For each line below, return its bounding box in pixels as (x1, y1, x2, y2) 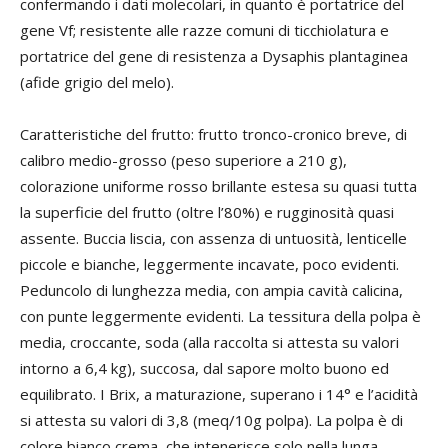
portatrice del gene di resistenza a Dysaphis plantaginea (20, 46, 408, 66)
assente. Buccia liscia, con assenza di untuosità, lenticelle (20, 228, 407, 248)
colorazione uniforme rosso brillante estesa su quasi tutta (20, 176, 417, 196)
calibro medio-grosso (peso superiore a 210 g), (20, 150, 347, 170)
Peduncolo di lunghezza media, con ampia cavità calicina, (20, 280, 403, 300)
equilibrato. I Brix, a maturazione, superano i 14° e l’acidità (20, 384, 418, 404)
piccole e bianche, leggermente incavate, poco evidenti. (20, 254, 399, 274)
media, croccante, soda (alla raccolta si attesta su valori (20, 332, 399, 352)
